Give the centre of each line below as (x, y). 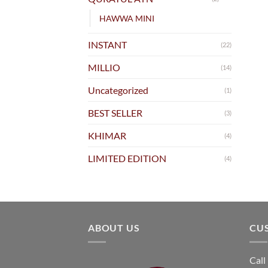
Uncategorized (118, 90)
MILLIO (104, 67)
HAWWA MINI (127, 18)
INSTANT (107, 44)
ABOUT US (114, 227)
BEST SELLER (115, 112)
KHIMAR (107, 135)
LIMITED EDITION (127, 158)
